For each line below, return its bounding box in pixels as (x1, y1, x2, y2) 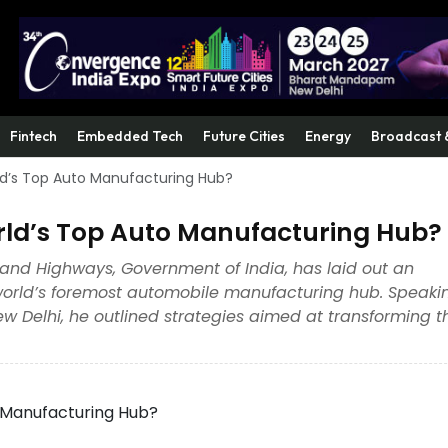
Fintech (10, 127, 57, 145)
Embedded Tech (77, 127, 183, 145)
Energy (305, 127, 351, 145)
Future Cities (203, 127, 285, 145)
